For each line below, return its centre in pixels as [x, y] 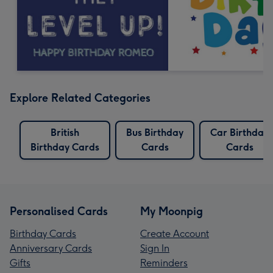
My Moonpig [172, 211]
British [65, 132]
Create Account [175, 233]
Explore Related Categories [80, 98]
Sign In [155, 248]
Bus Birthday [155, 132]
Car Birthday [239, 132]
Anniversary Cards [51, 248]
